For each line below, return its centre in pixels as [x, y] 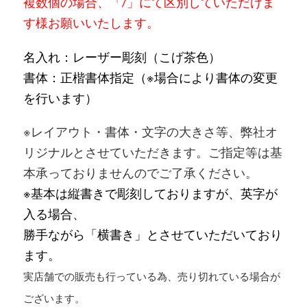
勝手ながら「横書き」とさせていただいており [152, 235]
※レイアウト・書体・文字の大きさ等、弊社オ [150, 132]
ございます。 [54, 299]
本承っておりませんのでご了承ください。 [140, 173]
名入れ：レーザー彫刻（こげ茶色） [122, 57]
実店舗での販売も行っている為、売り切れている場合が [151, 277]
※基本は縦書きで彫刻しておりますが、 [132, 194]
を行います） [60, 98]
